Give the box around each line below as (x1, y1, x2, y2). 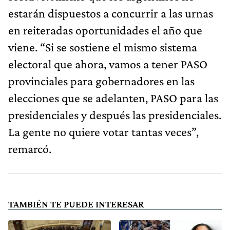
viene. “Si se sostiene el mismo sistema (8, 40, 197, 54)
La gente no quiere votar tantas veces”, (8, 124, 199, 139)
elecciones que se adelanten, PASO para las (8, 90, 218, 105)
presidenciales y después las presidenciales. (8, 107, 221, 122)
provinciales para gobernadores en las (8, 73, 195, 88)
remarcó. (8, 141, 51, 156)
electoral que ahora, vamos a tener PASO (8, 56, 207, 71)
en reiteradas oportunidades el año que (8, 23, 202, 37)
